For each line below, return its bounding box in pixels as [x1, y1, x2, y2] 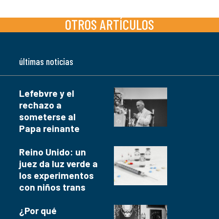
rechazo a [19, 99, 62, 111]
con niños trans [19, 181, 86, 193]
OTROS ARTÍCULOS [65, 16, 154, 33]
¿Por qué [19, 205, 57, 217]
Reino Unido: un [19, 146, 86, 158]
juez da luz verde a [19, 158, 98, 170]
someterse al [19, 111, 76, 123]
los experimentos [19, 170, 94, 181]
